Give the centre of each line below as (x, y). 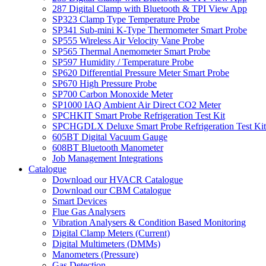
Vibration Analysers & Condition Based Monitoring (149, 222)
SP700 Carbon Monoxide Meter (113, 94)
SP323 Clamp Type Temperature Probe (126, 19)
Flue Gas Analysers (89, 211)
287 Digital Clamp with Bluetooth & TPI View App (150, 8)
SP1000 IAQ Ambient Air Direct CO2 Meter (137, 104)
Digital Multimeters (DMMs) (106, 243)
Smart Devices (80, 201)
